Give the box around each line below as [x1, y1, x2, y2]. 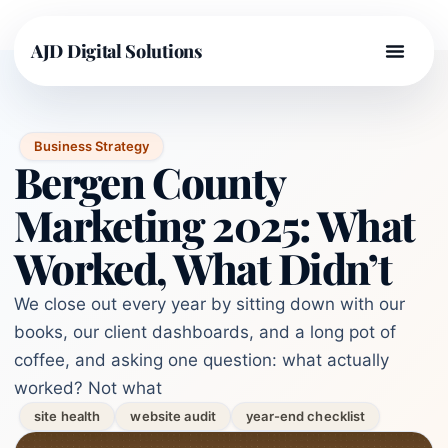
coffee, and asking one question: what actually [14, 350, 389, 370]
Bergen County [14, 154, 285, 210]
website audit [130, 408, 217, 424]
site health [34, 408, 101, 424]
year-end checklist [246, 408, 366, 424]
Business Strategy [34, 138, 150, 154]
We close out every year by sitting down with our [14, 294, 405, 314]
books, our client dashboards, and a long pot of [14, 322, 396, 342]
